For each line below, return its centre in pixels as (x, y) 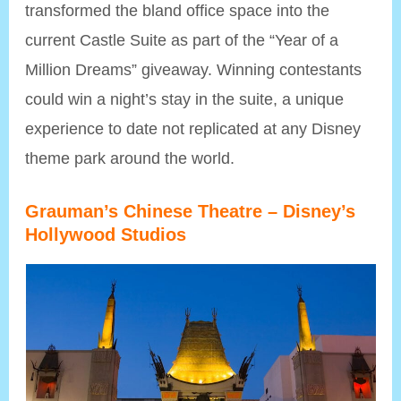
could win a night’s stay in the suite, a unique (185, 99)
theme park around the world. (130, 158)
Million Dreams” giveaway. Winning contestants (194, 70)
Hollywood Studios (106, 234)
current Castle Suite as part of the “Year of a (182, 40)
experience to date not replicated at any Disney (193, 129)
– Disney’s (312, 211)
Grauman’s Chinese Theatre (144, 211)
